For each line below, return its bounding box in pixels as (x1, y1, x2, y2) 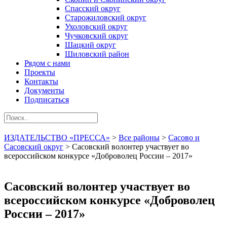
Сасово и (168, 133, 200, 142)
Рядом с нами (24, 59, 70, 67)
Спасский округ (65, 4, 121, 13)
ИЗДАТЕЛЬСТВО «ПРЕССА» (4, 133, 110, 142)
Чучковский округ (65, 31, 128, 40)
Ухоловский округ (65, 22, 128, 31)
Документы (24, 86, 64, 95)
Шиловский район (65, 50, 129, 58)
